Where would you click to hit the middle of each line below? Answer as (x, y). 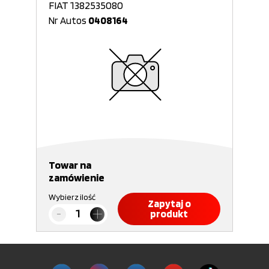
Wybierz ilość (72, 197)
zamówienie (77, 177)
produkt (169, 214)
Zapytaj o (169, 204)
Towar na (70, 165)
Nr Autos (68, 20)
